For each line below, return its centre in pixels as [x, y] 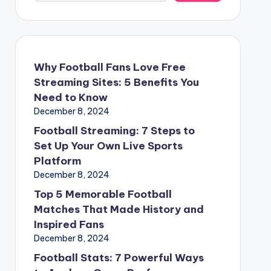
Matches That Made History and [119, 209]
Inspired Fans [69, 224]
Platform [57, 161]
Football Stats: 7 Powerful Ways [119, 257]
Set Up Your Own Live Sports [108, 145]
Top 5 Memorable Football [103, 194]
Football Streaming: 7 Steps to [114, 130]
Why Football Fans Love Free [109, 67]
